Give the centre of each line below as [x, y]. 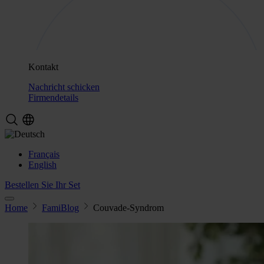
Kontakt [43, 67]
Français [44, 154]
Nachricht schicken [64, 87]
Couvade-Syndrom [128, 207]
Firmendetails [53, 97]
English [42, 164]
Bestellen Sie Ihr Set [42, 184]
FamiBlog [60, 207]
